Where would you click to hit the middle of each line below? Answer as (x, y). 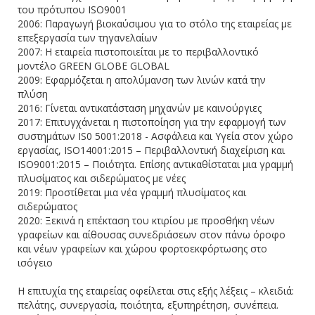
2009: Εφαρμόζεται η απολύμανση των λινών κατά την (142, 79)
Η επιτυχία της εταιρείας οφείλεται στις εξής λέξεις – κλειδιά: (156, 290)
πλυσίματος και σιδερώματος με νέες (102, 178)
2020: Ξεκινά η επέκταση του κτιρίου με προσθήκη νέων (146, 220)
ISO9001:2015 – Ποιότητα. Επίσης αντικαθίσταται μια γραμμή (155, 164)
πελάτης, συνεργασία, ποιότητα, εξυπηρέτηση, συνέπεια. (148, 304)
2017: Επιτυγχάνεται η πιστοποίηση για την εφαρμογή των (152, 122)
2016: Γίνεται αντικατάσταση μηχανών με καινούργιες (140, 108)
